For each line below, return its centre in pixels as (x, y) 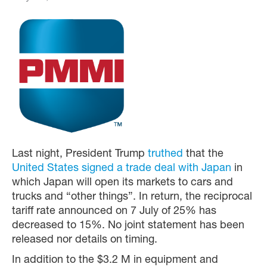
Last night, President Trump (80, 155)
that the (203, 155)
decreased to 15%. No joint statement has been (128, 226)
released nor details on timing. (85, 240)
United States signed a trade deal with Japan (122, 169)
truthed (165, 155)
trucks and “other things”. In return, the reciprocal (132, 198)
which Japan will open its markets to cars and (122, 183)
